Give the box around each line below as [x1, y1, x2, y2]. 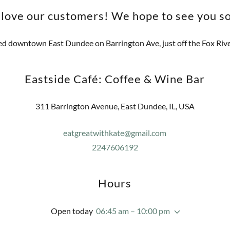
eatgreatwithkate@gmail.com [63, 128, 167, 138]
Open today [50, 206, 93, 216]
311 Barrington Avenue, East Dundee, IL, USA [35, 101, 195, 111]
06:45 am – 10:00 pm [95, 206, 170, 216]
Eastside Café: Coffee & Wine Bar [25, 72, 205, 86]
